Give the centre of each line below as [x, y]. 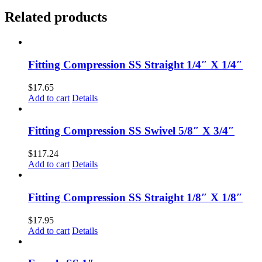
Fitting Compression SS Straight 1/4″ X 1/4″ [135, 65]
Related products [56, 17]
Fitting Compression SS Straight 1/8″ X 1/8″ [135, 197]
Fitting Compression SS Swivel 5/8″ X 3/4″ [131, 131]
